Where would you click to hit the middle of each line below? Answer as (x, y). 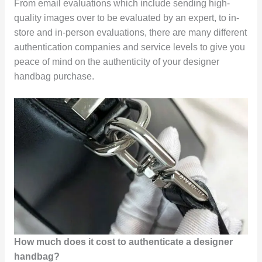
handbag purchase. (54, 77)
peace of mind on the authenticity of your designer (116, 62)
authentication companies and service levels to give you (129, 47)
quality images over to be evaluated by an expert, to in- (126, 18)
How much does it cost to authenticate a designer (123, 242)
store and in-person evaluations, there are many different (130, 33)
